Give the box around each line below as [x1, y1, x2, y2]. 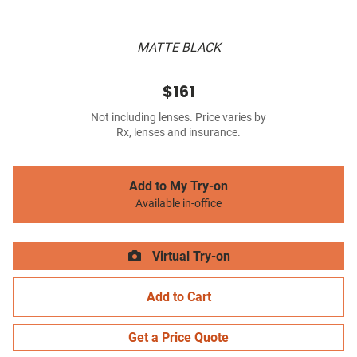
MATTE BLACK [136, 40, 221, 56]
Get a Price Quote [128, 330, 229, 346]
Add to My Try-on [129, 178, 228, 194]
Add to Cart [146, 289, 211, 305]
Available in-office [135, 197, 222, 211]
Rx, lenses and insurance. [116, 126, 241, 140]
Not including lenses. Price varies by [91, 111, 266, 125]
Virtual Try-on [149, 249, 230, 265]
